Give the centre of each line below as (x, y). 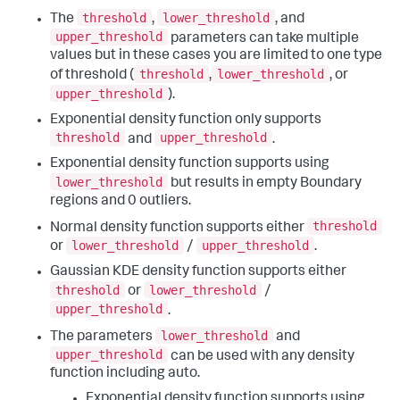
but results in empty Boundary (265, 183)
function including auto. (125, 375)
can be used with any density (261, 357)
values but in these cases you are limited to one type (216, 57)
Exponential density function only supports (186, 120)
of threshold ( (92, 76)
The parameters (103, 337)
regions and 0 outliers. (121, 201)
